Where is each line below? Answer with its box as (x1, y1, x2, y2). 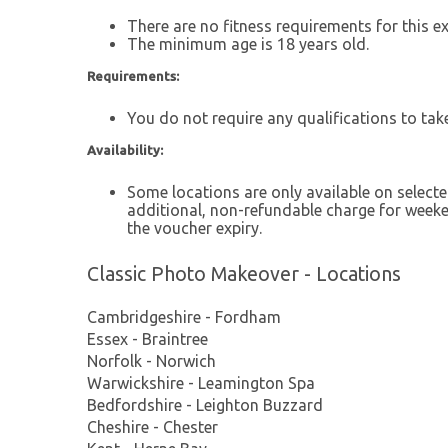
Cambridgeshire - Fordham (87, 307, 281, 326)
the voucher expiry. (127, 218, 262, 237)
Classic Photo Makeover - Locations (87, 262, 401, 285)
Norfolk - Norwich (87, 351, 216, 370)
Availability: (87, 142, 163, 157)
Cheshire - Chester (87, 417, 218, 436)
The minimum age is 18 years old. (127, 34, 369, 53)
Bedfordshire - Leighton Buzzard (87, 395, 323, 414)
